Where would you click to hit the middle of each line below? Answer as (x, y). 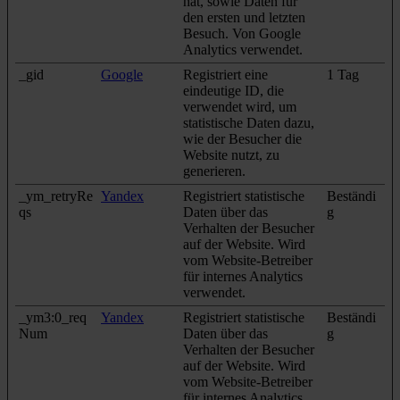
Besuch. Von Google (242, 33)
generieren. (214, 171)
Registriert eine (225, 74)
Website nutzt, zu (231, 154)
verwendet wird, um (240, 106)
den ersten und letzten (244, 17)
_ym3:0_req (53, 317)
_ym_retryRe (56, 196)
